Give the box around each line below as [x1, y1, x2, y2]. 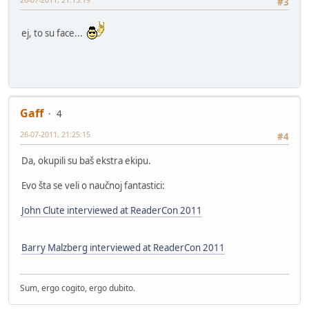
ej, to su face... [21, 26, 87, 39]
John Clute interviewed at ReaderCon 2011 [21, 203, 202, 217]
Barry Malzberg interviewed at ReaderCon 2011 [21, 241, 225, 254]
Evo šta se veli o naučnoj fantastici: [21, 179, 165, 192]
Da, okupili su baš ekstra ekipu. [21, 154, 151, 167]
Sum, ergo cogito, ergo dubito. [20, 282, 135, 295]
